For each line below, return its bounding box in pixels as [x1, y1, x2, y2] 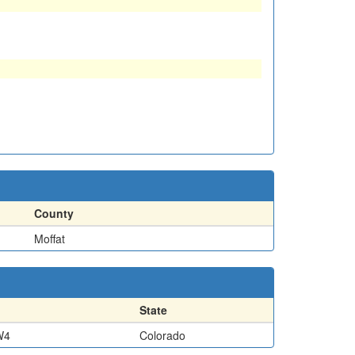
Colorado [139, 326, 185, 343]
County [34, 204, 74, 221]
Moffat [34, 230, 65, 246]
